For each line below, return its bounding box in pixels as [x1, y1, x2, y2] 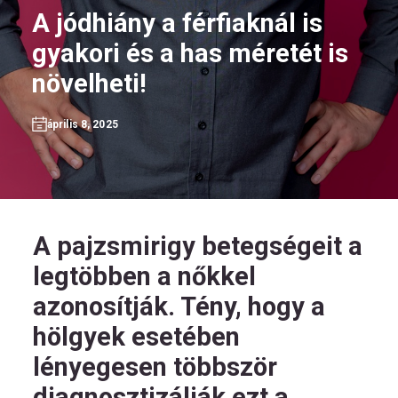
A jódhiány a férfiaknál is [32, 8, 322, 38]
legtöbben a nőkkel [33, 261, 256, 291]
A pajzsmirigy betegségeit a [33, 231, 362, 261]
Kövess [64, 173, 116, 191]
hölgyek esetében [33, 322, 240, 352]
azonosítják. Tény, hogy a [33, 291, 325, 322]
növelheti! [32, 68, 159, 99]
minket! [64, 187, 115, 205]
